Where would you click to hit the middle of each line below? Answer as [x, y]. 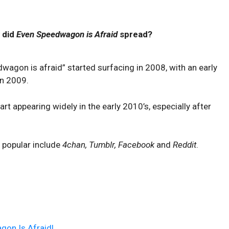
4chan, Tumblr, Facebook [108, 145]
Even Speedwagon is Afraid [67, 34]
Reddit [185, 145]
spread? [135, 34]
